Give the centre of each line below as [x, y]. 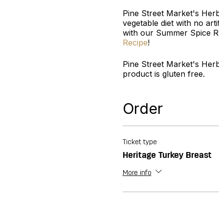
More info [137, 173]
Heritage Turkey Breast [167, 154]
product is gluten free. [164, 74]
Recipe [135, 42]
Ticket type [140, 142]
